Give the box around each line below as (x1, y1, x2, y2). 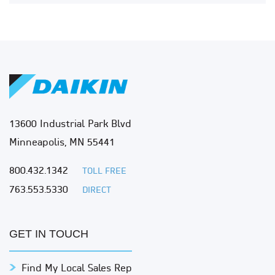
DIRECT (82, 186, 111, 195)
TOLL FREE (82, 167, 126, 176)
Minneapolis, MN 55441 (9, 137, 115, 148)
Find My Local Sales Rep (21, 263, 132, 274)
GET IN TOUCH (9, 227, 88, 240)
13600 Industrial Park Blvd (9, 119, 131, 130)
